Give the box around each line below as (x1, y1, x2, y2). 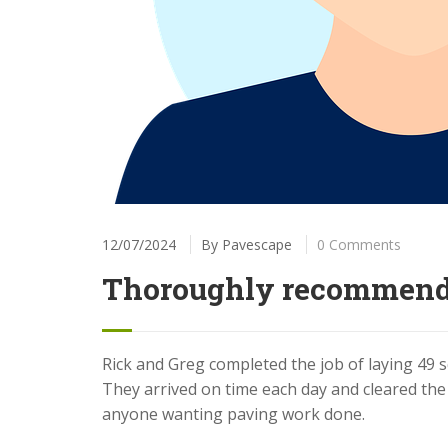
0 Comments (317, 235, 401, 254)
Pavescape (222, 235, 292, 254)
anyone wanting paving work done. (102, 403, 365, 425)
